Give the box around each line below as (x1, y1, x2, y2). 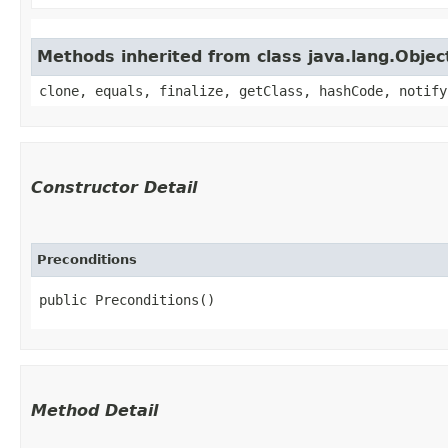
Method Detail (31, 400, 158, 420)
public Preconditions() (39, 291, 215, 308)
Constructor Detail (31, 177, 197, 197)
